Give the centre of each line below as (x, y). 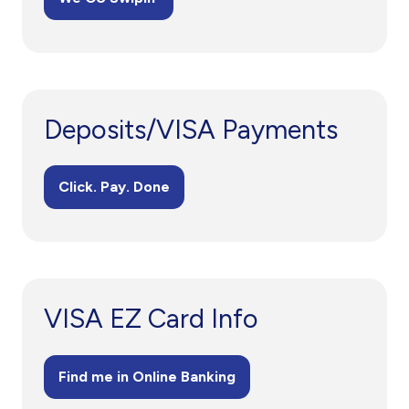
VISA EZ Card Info (151, 319)
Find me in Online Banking (147, 376)
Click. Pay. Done (114, 187)
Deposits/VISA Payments (191, 130)
